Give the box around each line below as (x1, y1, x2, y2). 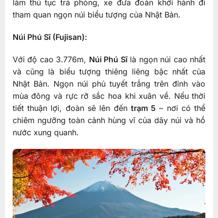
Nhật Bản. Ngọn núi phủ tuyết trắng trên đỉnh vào (12, 79, 206, 89)
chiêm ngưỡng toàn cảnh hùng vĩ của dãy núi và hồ (12, 115, 206, 126)
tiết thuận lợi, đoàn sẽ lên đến (12, 103, 131, 113)
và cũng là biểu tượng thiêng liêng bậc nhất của (12, 67, 206, 77)
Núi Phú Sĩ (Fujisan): (12, 32, 87, 42)
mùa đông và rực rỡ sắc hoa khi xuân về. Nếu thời (12, 91, 206, 101)
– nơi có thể (156, 103, 206, 113)
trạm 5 (130, 103, 156, 113)
